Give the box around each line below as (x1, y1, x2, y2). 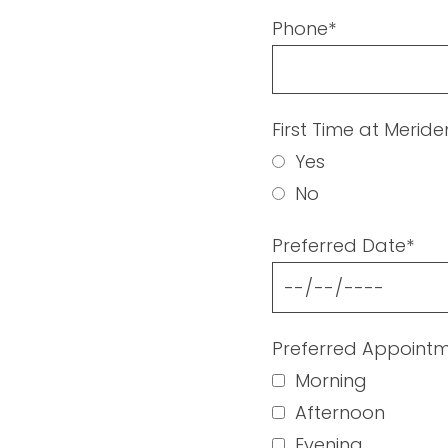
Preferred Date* (272, 233, 414, 258)
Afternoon (295, 400, 385, 425)
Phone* (272, 16, 336, 41)
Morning (295, 368, 367, 393)
